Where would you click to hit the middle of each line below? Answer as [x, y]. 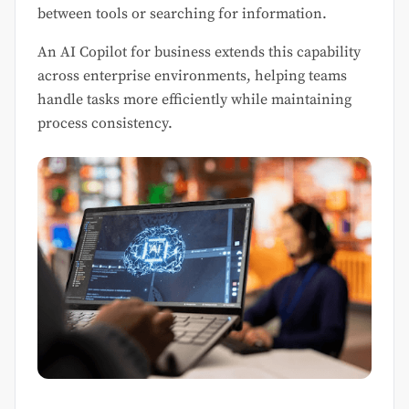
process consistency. [105, 123]
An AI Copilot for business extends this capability [199, 52]
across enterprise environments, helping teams [192, 75]
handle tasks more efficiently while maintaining [194, 99]
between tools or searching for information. [182, 13]
